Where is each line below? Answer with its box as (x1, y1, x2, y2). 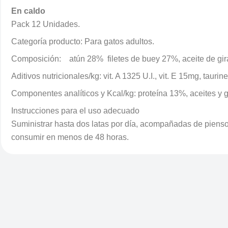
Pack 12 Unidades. (11, 20, 80, 28)
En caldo (11, 7, 45, 15)
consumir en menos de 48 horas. (11, 133, 129, 141)
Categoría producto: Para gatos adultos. (11, 37, 154, 46)
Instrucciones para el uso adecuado (11, 106, 139, 115)
